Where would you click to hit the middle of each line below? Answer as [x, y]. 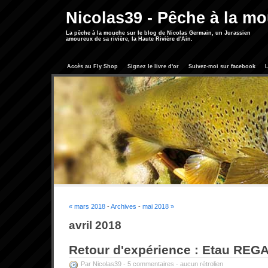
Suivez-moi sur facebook [222, 66]
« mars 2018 [87, 206]
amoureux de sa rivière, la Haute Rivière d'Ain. [129, 39]
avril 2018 [95, 225]
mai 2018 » [158, 206]
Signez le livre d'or [153, 66]
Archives [124, 206]
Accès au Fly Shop [92, 66]
